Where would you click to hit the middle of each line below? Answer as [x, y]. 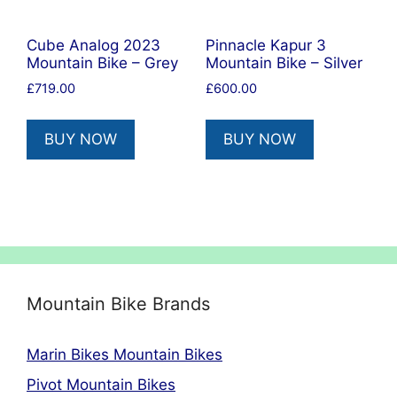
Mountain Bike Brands [118, 304]
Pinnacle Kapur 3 [265, 46]
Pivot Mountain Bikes [101, 384]
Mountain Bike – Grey [102, 63]
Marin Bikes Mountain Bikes [125, 354]
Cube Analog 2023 [93, 46]
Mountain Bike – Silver [284, 63]
